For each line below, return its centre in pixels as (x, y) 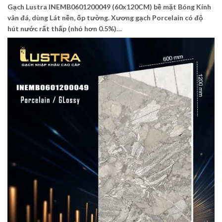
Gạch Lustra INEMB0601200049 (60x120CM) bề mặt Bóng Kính (109, 7)
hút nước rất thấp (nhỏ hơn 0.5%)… (65, 29)
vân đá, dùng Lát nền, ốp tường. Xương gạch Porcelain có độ (105, 18)
